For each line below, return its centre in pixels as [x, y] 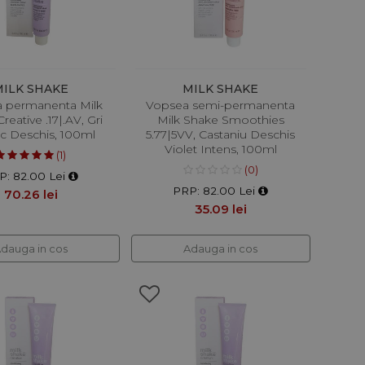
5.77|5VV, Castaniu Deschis [221, 135]
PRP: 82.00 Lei [216, 191]
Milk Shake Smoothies [220, 120]
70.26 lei [31, 195]
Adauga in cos [221, 249]
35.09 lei [220, 209]
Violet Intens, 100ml [220, 150]
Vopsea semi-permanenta [221, 106]
